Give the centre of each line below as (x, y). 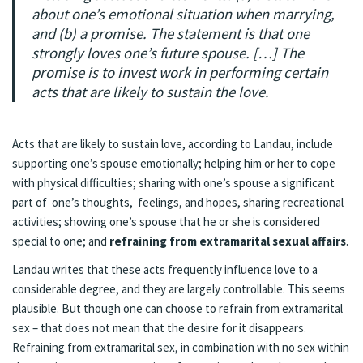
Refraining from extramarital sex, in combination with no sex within (181, 347)
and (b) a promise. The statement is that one (171, 33)
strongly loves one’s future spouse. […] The (168, 53)
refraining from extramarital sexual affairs (228, 241)
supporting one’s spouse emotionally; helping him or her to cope (174, 163)
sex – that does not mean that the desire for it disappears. (160, 327)
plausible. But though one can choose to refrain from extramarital (177, 308)
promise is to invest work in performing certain (180, 72)
